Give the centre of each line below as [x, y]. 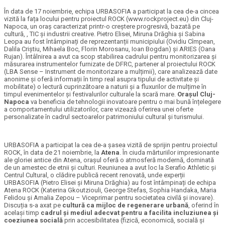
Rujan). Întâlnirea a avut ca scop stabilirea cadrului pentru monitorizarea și [110, 57]
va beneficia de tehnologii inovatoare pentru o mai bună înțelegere [125, 102]
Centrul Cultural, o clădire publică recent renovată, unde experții [94, 175]
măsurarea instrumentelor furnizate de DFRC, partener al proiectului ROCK [110, 64]
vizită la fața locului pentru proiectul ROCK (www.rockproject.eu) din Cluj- [109, 19]
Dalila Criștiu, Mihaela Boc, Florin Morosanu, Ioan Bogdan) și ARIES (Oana [110, 49]
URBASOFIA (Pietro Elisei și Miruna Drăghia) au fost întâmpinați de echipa [110, 183]
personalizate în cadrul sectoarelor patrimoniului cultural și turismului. [104, 117]
